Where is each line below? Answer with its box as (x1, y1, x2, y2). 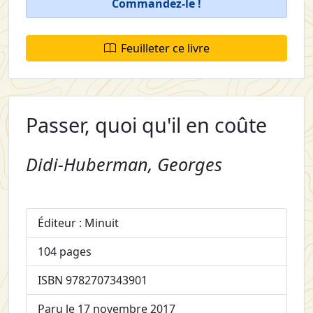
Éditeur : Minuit (38, 214, 119, 231)
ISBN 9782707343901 (38, 272, 147, 288)
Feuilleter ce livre (120, 40, 210, 56)
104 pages (38, 243, 92, 259)
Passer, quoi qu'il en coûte (26, 110, 267, 138)
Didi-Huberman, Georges (26, 152, 222, 176)
